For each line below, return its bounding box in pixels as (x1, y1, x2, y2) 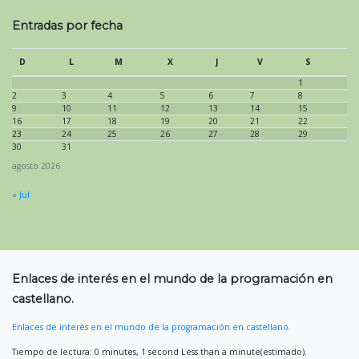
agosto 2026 (12, 160, 60, 172)
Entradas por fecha (12, 18, 123, 34)
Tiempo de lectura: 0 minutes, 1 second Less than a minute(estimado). (12, 345, 307, 357)
